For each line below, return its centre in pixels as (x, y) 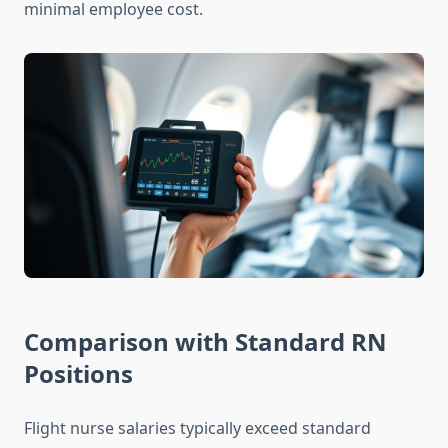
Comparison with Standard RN (205, 342)
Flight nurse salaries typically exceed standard (197, 428)
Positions (78, 374)
